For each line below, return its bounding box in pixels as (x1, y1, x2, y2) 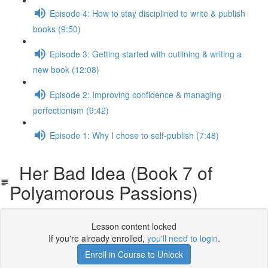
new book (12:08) (33, 63, 99, 75)
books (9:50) (33, 23, 81, 35)
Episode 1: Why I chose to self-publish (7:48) (50, 129, 219, 141)
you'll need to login (147, 232, 218, 244)
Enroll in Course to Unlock (85, 248, 183, 260)
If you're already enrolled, (48, 232, 147, 244)
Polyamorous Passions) (9, 179, 198, 205)
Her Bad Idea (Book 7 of (9, 160, 212, 185)
